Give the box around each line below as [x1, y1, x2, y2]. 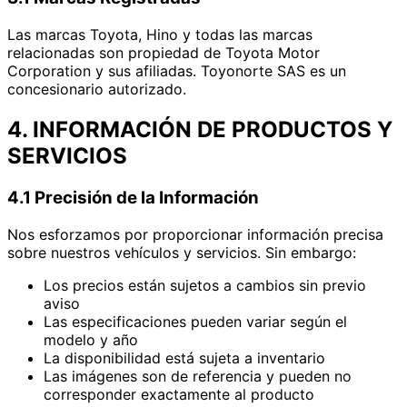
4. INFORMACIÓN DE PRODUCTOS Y [7, 115, 392, 143]
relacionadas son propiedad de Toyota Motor [7, 44, 320, 62]
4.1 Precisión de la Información [7, 186, 259, 208]
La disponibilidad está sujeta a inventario [44, 348, 325, 367]
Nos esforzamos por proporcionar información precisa [7, 224, 383, 243]
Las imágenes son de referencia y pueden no [44, 366, 352, 385]
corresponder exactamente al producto [44, 384, 314, 403]
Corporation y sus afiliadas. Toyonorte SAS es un [7, 62, 346, 80]
